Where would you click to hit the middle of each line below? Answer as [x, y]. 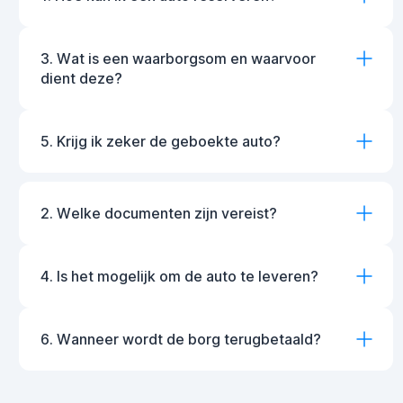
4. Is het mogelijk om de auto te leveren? [179, 276]
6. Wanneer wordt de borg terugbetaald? [181, 339]
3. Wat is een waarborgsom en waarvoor [178, 58]
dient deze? [81, 78]
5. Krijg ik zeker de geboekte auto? [161, 141]
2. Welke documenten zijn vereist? [159, 213]
